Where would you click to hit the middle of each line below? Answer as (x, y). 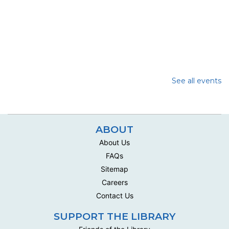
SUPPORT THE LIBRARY (114, 216)
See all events (197, 81)
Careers (114, 182)
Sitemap (114, 169)
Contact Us (114, 196)
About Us (114, 143)
